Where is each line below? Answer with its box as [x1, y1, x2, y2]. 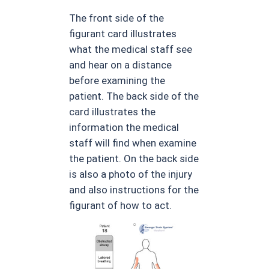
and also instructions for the [69, 183, 199, 196]
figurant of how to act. [69, 199, 172, 211]
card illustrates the [69, 105, 156, 118]
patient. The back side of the [69, 89, 199, 102]
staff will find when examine [69, 136, 197, 149]
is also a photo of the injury [69, 168, 193, 180]
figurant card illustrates [69, 27, 177, 40]
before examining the [69, 74, 166, 86]
